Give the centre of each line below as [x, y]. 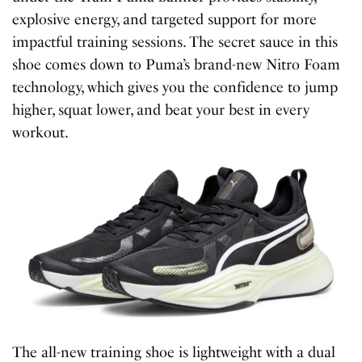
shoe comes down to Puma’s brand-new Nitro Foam [177, 64]
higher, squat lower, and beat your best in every [161, 109]
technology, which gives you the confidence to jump [175, 87]
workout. [40, 132]
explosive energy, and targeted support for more [165, 19]
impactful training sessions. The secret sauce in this [175, 42]
